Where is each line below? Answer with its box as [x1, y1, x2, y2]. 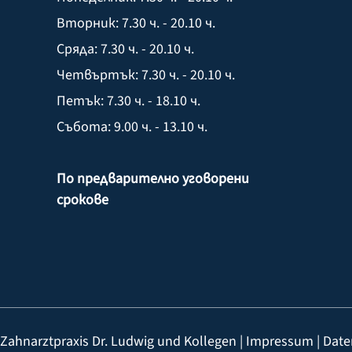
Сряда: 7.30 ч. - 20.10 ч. [57, 38, 194, 59]
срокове [57, 189, 108, 210]
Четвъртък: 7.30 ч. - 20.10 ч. [57, 64, 235, 85]
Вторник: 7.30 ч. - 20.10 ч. [57, 13, 215, 33]
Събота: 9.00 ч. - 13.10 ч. [57, 116, 207, 137]
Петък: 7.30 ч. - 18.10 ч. [57, 90, 200, 111]
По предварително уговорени [57, 168, 249, 189]
